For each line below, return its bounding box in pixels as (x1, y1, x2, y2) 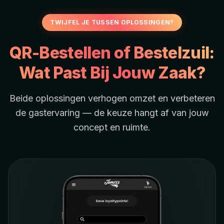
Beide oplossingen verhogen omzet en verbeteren (9, 92, 215, 103)
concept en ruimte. (73, 121, 150, 132)
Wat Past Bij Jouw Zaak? (18, 62, 205, 82)
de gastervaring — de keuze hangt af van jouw (15, 107, 209, 118)
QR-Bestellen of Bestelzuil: (9, 42, 214, 62)
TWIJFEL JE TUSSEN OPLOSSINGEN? (50, 18, 174, 26)
